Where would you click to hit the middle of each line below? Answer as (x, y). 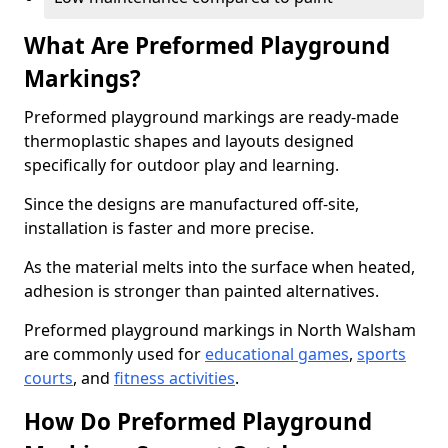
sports (381, 354)
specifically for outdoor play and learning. (181, 165)
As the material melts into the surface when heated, (219, 267)
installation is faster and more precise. (169, 228)
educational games (277, 354)
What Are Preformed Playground (207, 45)
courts (48, 378)
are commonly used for (114, 354)
